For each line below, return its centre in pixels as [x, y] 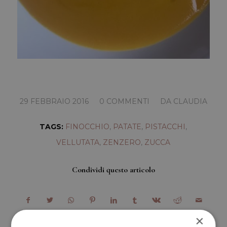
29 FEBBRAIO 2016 [54, 101]
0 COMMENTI [124, 101]
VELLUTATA [78, 142]
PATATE [127, 126]
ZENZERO [122, 142]
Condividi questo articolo [113, 169]
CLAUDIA [190, 101]
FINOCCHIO [88, 126]
